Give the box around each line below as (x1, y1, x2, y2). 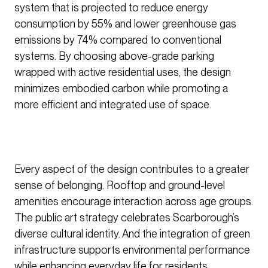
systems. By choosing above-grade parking (14, 50, 214, 63)
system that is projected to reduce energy (14, 1, 208, 14)
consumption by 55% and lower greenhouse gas (14, 17, 236, 31)
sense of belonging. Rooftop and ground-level (14, 179, 225, 192)
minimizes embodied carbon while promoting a (14, 82, 228, 95)
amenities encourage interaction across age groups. (14, 195, 253, 208)
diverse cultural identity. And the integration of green (14, 227, 250, 240)
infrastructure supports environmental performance (14, 243, 250, 257)
